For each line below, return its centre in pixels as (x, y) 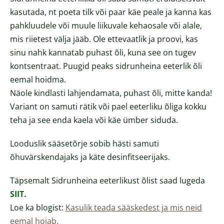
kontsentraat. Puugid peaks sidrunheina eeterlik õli (106, 66)
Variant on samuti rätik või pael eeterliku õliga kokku (108, 107)
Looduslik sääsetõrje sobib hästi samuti (84, 144)
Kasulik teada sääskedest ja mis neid (134, 208)
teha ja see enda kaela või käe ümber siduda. (95, 120)
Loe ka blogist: (37, 208)
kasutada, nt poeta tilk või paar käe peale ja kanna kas (111, 12)
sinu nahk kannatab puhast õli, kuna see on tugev (103, 53)
